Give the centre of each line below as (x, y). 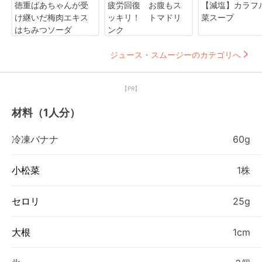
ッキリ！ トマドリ (145, 17)
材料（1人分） (46, 113)
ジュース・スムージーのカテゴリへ (175, 54)
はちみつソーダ (43, 30)
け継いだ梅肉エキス (51, 17)
